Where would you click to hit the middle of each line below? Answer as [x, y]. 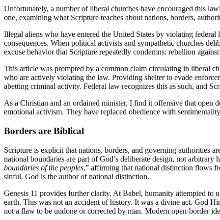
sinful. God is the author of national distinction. [77, 176]
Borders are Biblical [44, 131]
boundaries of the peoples [44, 167]
